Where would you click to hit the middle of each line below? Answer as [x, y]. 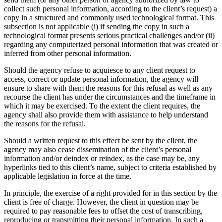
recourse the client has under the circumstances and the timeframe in [110, 97]
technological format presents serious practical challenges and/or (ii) [109, 35]
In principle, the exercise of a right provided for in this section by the [111, 193]
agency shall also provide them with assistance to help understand [106, 114]
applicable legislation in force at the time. [68, 176]
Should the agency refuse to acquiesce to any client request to [100, 70]
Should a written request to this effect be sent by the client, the [101, 140]
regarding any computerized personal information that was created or [111, 44]
